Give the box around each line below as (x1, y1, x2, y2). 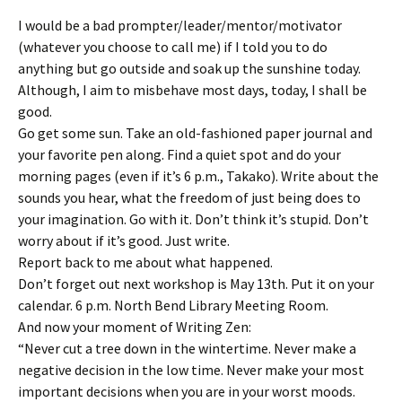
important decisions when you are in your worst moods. (18, 382, 355, 400)
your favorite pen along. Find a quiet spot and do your (18, 145, 341, 163)
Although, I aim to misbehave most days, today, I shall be (18, 81, 367, 99)
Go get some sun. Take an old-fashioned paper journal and (18, 124, 372, 142)
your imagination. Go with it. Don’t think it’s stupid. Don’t (18, 210, 369, 228)
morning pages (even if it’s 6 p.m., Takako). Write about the (18, 167, 379, 185)
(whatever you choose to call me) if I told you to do (18, 38, 328, 56)
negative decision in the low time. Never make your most (18, 361, 364, 379)
